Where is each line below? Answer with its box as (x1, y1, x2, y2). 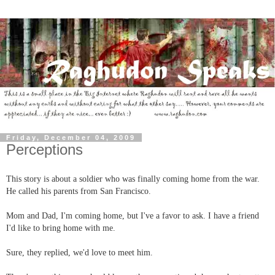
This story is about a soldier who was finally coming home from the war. (6, 174, 260, 184)
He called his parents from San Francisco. (6, 187, 151, 196)
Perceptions (6, 141, 83, 158)
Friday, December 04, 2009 (6, 133, 136, 141)
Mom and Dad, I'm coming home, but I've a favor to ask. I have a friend (6, 211, 259, 221)
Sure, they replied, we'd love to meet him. (6, 248, 153, 258)
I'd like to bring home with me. (6, 223, 115, 233)
